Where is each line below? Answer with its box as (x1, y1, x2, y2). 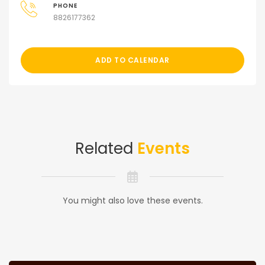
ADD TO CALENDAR (95, 55, 170, 66)
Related (75, 138, 137, 160)
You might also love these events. (62, 195, 203, 207)
